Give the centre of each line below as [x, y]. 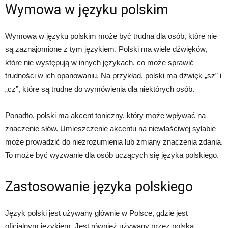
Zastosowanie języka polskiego [99, 187]
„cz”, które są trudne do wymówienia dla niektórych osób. [100, 89]
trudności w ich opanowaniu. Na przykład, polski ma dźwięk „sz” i [113, 76]
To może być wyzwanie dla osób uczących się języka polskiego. [112, 155]
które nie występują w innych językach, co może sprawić [99, 63]
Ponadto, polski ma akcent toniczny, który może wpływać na [105, 116]
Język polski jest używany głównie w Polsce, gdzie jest [96, 213]
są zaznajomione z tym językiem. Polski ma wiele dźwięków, [106, 49]
